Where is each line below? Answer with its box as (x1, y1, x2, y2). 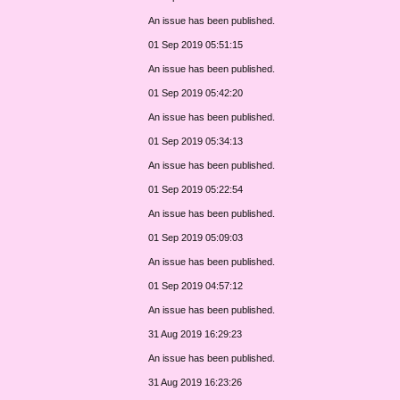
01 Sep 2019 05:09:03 (148, 231, 244, 243)
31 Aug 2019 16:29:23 (148, 328, 243, 339)
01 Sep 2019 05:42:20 (148, 87, 244, 98)
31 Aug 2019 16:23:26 (148, 376, 243, 387)
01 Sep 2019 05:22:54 (148, 183, 244, 195)
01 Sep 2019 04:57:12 (148, 279, 244, 291)
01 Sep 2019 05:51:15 (148, 38, 244, 50)
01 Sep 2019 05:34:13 (148, 135, 244, 146)
